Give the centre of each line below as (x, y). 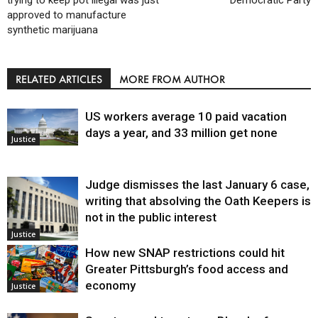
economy (110, 286)
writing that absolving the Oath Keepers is (198, 201)
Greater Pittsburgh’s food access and (187, 269)
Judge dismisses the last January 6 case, (197, 185)
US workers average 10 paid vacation (186, 117)
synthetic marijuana (53, 30)
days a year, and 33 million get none (181, 133)
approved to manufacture (67, 15)
